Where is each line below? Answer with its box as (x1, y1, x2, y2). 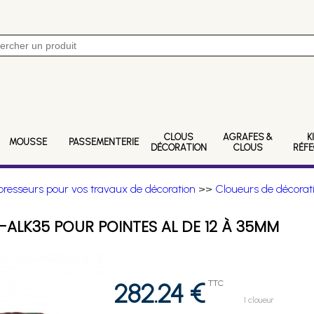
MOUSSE (9, 137, 48, 147)
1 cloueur (244, 295, 275, 305)
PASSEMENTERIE (68, 137, 139, 147)
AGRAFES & (223, 131, 273, 142)
